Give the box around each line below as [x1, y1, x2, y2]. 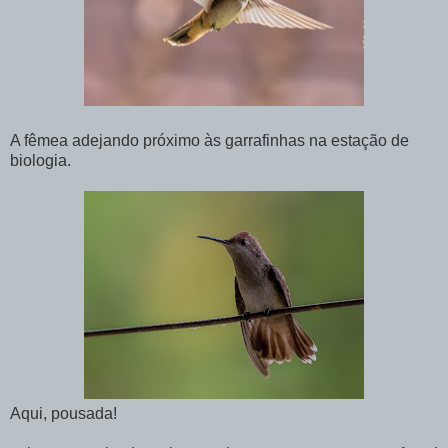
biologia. [10, 151, 71, 169]
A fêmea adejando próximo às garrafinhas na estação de [10, 131, 409, 149]
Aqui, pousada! [10, 404, 117, 422]
